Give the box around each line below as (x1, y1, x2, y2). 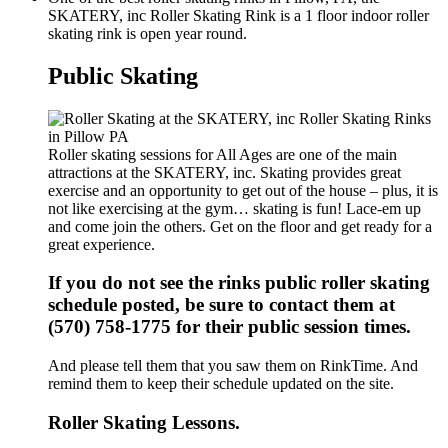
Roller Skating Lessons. (48, 411, 240, 433)
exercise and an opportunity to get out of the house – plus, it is (48, 181, 438, 199)
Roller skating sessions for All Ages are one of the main (48, 145, 397, 163)
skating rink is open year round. (48, 24, 247, 42)
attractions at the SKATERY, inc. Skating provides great (48, 163, 401, 181)
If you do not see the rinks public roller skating (48, 272, 430, 294)
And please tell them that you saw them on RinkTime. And (48, 357, 418, 375)
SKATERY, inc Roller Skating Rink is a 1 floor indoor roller (48, 6, 429, 24)
